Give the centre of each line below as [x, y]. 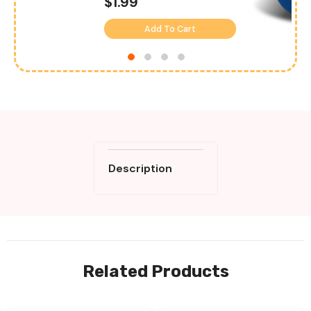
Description [140, 168]
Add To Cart [170, 28]
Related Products [155, 271]
